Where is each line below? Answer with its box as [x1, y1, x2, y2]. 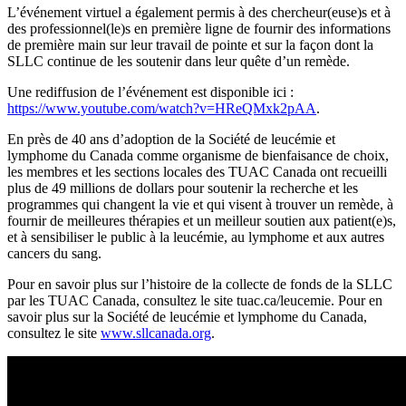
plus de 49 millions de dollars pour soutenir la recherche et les [7, 179, 358, 196]
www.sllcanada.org [101, 324, 211, 341]
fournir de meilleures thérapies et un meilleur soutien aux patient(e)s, [7, 212, 396, 228]
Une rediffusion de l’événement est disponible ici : [7, 83, 294, 100]
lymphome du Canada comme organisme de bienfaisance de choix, [7, 147, 389, 163]
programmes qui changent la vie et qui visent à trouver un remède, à [7, 196, 393, 212]
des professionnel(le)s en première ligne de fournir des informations [7, 20, 391, 36]
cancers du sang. [7, 245, 101, 261]
